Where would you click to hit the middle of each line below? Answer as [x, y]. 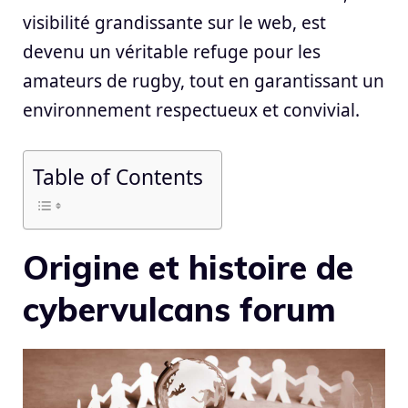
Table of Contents [118, 177]
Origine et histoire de [188, 268]
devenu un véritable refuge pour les [172, 51]
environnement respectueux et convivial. [191, 110]
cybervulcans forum [179, 310]
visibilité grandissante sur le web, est [174, 22]
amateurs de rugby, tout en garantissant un [204, 81]
